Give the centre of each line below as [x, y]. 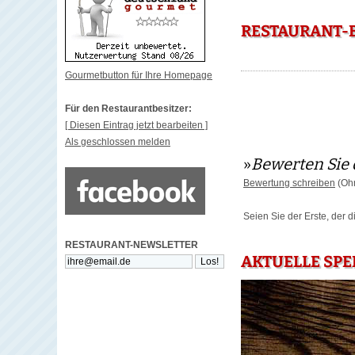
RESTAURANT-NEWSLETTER [132, 245]
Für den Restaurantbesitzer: [128, 109]
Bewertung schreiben [289, 183]
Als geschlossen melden [118, 142]
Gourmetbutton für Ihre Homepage [139, 75]
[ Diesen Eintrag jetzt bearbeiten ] [136, 125]
